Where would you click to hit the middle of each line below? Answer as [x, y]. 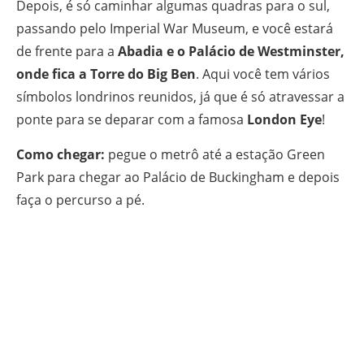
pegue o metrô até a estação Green [215, 154]
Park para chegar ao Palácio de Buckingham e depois [178, 177]
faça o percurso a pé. [80, 199]
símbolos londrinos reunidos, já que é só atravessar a [180, 96]
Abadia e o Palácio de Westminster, [231, 51]
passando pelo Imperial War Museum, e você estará [175, 28]
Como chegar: [61, 154]
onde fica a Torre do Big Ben [106, 74]
